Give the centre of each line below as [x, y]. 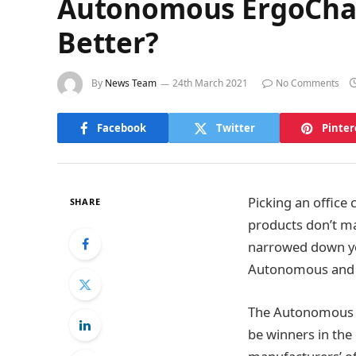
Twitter [235, 128]
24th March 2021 [210, 83]
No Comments [308, 83]
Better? [108, 43]
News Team [131, 83]
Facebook [121, 128]
